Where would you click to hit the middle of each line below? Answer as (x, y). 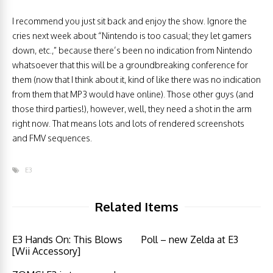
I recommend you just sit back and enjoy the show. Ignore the (129, 21)
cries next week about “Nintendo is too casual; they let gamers (132, 36)
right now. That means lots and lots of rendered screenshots (128, 123)
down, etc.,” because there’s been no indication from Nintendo (132, 50)
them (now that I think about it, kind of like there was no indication (136, 80)
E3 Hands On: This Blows (67, 239)
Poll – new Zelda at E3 (190, 239)
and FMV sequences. (52, 138)
